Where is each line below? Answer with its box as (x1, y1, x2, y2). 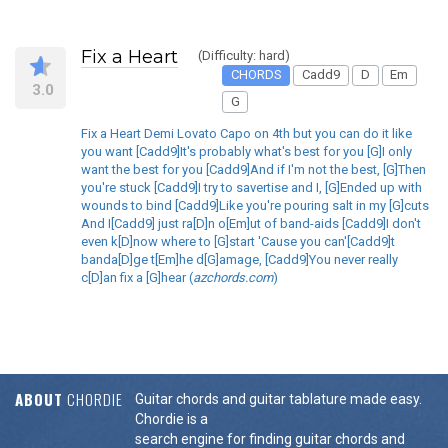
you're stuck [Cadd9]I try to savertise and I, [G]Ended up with (81, 179, 422, 195)
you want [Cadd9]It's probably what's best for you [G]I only (81, 143, 412, 159)
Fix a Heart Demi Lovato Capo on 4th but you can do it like (81, 125, 412, 141)
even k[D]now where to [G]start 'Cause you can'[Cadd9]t (81, 233, 395, 249)
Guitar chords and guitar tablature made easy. (135, 390, 422, 407)
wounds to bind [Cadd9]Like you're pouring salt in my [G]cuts (81, 197, 429, 213)
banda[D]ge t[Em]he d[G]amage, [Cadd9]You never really (81, 251, 398, 267)
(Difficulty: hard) (198, 47, 290, 63)
